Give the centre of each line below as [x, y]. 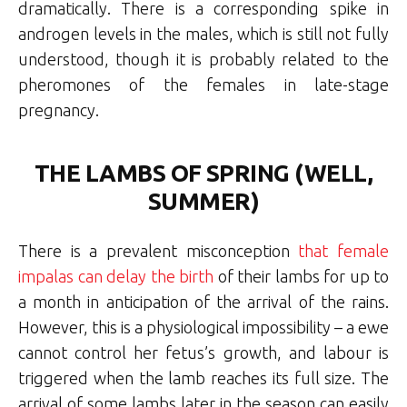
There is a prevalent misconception [154, 250]
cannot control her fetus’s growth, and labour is [203, 352]
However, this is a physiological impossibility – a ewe [203, 327]
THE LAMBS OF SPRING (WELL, [203, 173]
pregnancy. [59, 109]
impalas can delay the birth [116, 276]
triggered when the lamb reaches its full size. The [203, 377]
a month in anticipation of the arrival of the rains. [203, 301]
